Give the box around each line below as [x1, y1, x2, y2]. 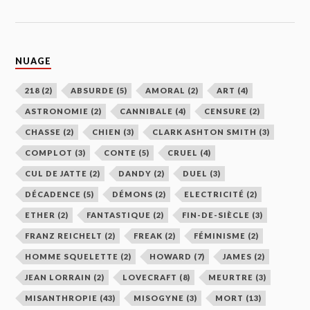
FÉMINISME [194, 231, 246, 241]
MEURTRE [208, 273, 254, 282]
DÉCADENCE [25, 190, 82, 199]
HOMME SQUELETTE [25, 252, 119, 262]
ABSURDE [71, 86, 115, 95]
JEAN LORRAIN [25, 273, 92, 282]
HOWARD [149, 252, 192, 262]
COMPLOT [25, 148, 73, 158]
